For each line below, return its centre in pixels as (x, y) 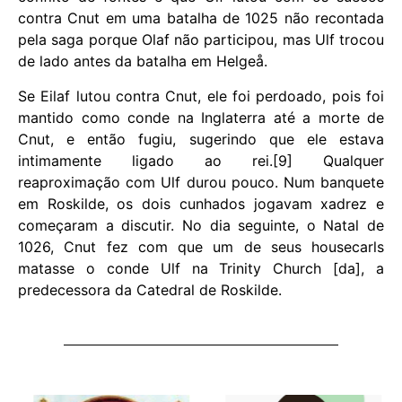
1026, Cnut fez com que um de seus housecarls (201, 246)
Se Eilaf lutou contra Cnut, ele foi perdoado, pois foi (201, 96)
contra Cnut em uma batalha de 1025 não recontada (201, 18)
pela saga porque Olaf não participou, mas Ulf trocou (201, 40)
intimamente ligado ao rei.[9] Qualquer (201, 160)
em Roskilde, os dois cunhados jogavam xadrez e (201, 203)
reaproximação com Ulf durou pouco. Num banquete (201, 182)
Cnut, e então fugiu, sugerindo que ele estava (201, 139)
